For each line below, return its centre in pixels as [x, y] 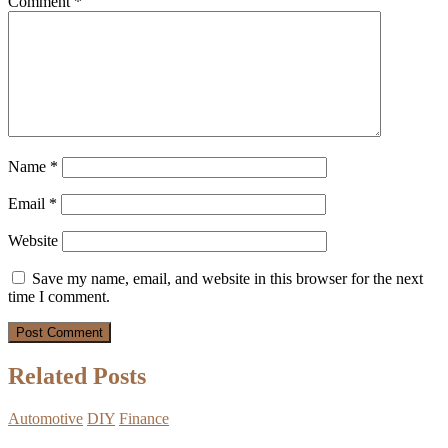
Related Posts [77, 375]
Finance [144, 418]
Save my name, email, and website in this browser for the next [227, 279]
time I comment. [59, 297]
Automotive [45, 418]
